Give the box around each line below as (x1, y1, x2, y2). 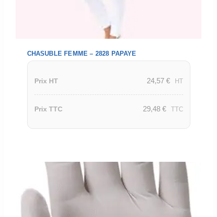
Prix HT (34, 77, 58, 85)
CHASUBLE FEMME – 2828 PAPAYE (27, 49, 137, 57)
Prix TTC (34, 105, 62, 113)
